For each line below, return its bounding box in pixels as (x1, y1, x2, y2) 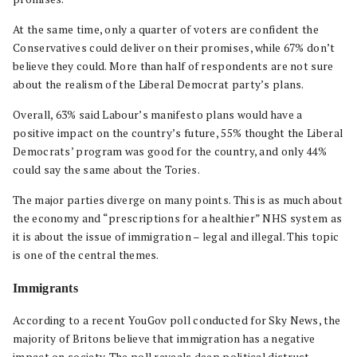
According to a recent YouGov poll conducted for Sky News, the (13, 313, 341, 328)
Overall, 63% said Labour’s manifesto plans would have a (13, 108, 303, 122)
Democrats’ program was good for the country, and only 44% (13, 144, 328, 159)
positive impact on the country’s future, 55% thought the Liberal (13, 126, 343, 140)
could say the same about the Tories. (13, 163, 200, 177)
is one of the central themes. (13, 248, 159, 262)
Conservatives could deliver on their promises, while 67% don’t (13, 41, 335, 55)
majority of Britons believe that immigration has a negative (13, 331, 316, 346)
